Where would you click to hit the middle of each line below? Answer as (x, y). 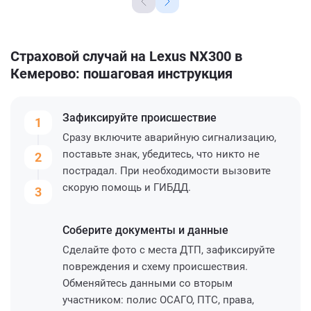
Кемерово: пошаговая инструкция (121, 73)
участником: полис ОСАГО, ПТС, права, (158, 300)
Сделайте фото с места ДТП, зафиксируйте (169, 250)
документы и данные (172, 230)
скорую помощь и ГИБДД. (127, 187)
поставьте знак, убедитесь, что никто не (161, 154)
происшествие (179, 117)
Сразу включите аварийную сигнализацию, (169, 137)
